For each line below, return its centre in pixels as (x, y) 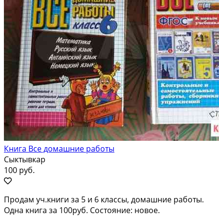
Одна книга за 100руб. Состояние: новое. (82, 210)
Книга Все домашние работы (59, 148)
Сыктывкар (25, 159)
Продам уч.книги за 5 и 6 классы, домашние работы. (104, 199)
